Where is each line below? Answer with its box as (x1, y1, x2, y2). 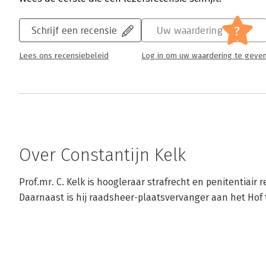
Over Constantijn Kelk (19, 144, 186, 166)
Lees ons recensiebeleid (19, 51, 109, 61)
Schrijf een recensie (31, 24, 118, 36)
